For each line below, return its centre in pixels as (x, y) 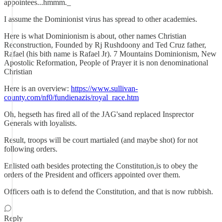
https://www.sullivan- (104, 88)
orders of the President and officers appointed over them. (92, 175)
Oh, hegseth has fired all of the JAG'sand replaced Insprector (99, 114)
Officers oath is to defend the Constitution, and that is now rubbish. (109, 192)
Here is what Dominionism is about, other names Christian (95, 36)
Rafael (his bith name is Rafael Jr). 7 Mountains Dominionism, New (110, 54)
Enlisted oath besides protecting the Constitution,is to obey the (101, 166)
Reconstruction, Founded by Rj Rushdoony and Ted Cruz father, (105, 45)
